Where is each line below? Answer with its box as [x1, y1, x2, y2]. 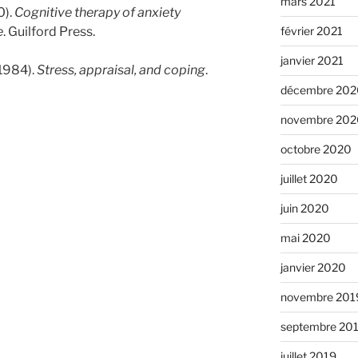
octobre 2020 [280, 141, 352, 156]
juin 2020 [280, 201, 329, 215]
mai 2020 [280, 230, 331, 245]
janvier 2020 [280, 260, 346, 274]
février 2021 [280, 23, 343, 38]
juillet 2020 [280, 171, 338, 185]
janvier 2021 [280, 53, 344, 67]
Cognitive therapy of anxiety [14, 5, 181, 21]
